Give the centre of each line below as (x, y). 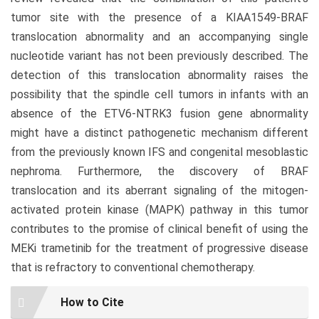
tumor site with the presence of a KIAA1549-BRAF (159, 17)
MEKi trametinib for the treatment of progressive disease (159, 248)
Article (36, 295)
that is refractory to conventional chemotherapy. (133, 267)
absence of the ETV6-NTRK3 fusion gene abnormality (159, 113)
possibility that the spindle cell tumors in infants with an (159, 94)
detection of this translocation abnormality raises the (159, 75)
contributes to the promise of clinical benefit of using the (159, 229)
